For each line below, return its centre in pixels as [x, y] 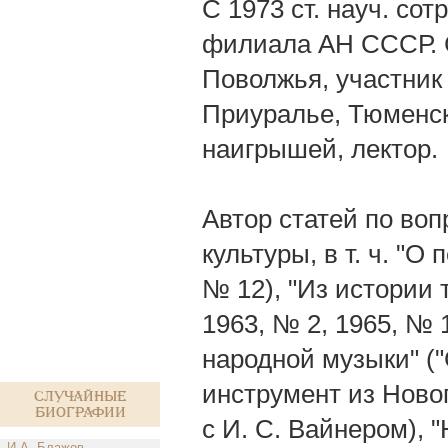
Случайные [80, 396]
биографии [80, 412]
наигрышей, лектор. [320, 149]
